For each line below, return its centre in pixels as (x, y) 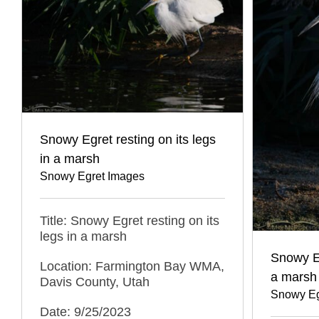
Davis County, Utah (95, 282)
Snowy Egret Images (92, 176)
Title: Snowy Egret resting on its (130, 220)
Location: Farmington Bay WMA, (132, 266)
